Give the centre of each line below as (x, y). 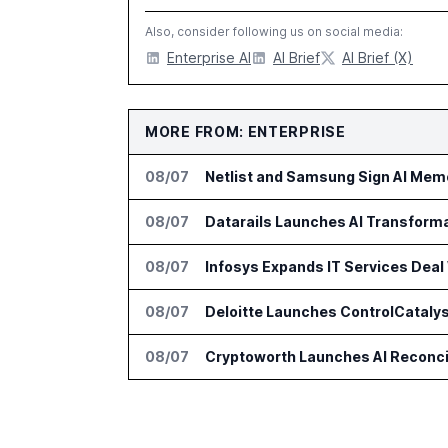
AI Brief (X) (377, 57)
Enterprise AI (209, 57)
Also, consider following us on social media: (274, 31)
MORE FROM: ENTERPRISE (245, 131)
